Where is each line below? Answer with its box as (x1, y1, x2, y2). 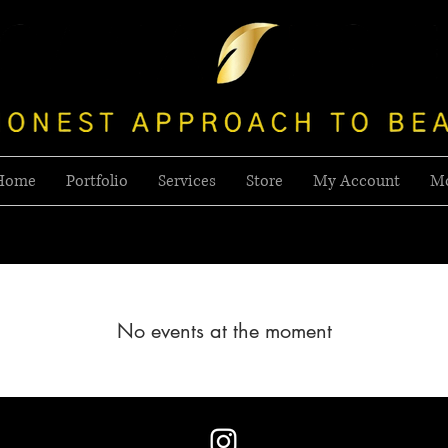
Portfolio (66, 170, 128, 192)
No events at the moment (116, 317, 332, 344)
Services (158, 170, 216, 192)
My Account (313, 170, 400, 192)
